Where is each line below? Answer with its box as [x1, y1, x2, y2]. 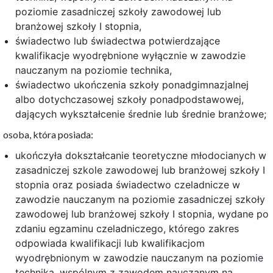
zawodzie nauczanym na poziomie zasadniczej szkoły [15, 193, 265, 206]
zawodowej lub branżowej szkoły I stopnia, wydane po [15, 208, 269, 221]
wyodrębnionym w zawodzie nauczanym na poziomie [15, 252, 263, 264]
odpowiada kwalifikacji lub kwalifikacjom [15, 237, 205, 250]
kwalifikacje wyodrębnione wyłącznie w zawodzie [15, 49, 246, 62]
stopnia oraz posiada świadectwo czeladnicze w [15, 179, 240, 191]
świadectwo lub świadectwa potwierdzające [15, 35, 220, 48]
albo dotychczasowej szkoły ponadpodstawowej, [15, 93, 244, 106]
